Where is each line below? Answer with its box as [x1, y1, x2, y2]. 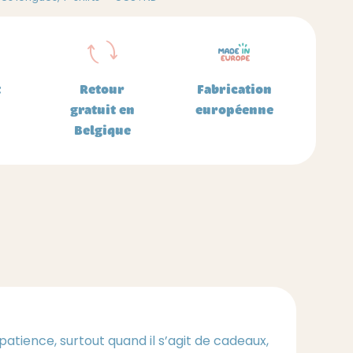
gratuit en [69, 102, 135, 118]
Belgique [73, 122, 131, 139]
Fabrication [196, 81, 272, 98]
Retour [80, 81, 125, 98]
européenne [195, 102, 273, 118]
